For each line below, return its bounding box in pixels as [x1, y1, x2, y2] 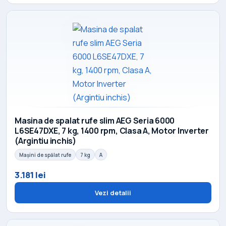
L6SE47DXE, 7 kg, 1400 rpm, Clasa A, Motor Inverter [15, 125, 209, 136]
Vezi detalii [94, 188, 132, 197]
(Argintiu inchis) [15, 135, 76, 146]
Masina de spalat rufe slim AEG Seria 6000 [15, 115, 175, 126]
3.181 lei [15, 169, 46, 181]
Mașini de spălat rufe [19, 151, 71, 158]
